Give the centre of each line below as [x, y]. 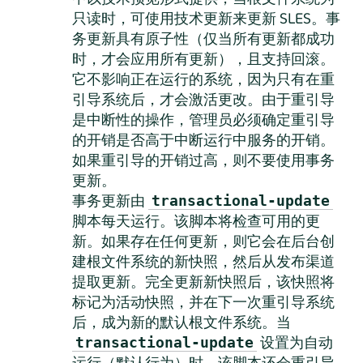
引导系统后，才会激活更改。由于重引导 [203, 99]
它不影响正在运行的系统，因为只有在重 [203, 79]
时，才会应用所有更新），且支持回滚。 [203, 58]
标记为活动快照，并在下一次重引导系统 [203, 301]
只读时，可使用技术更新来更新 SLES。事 [206, 18]
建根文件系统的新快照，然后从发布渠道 [203, 261]
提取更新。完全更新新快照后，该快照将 [203, 281]
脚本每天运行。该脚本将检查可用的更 [196, 220]
